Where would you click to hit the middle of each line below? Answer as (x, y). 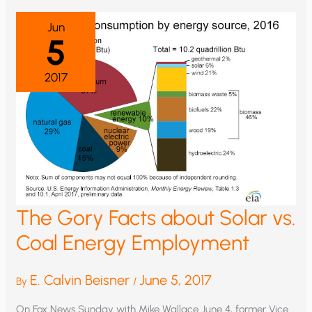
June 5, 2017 (176, 280)
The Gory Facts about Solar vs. (156, 218)
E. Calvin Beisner (82, 280)
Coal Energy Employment (133, 243)
